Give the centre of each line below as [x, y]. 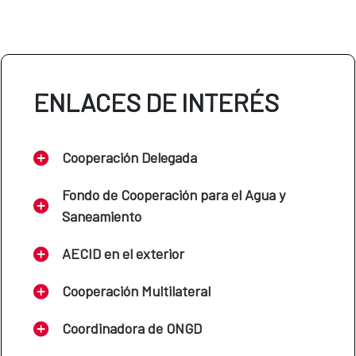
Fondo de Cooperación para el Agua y [174, 195]
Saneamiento [102, 217]
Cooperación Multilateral [136, 291]
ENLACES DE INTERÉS [156, 102]
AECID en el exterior [123, 254]
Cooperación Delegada [130, 158]
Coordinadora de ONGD [132, 329]
